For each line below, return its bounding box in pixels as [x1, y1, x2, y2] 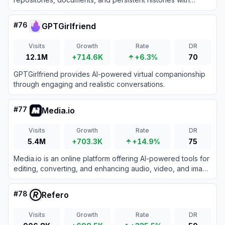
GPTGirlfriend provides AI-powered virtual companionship [14, 70, 205, 78]
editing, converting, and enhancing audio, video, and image [14, 164, 211, 173]
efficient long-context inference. [14, 6, 121, 14]
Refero [42, 190, 69, 200]
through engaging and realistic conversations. [14, 80, 165, 88]
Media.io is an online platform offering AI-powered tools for [14, 154, 209, 163]
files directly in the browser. [14, 174, 104, 183]
